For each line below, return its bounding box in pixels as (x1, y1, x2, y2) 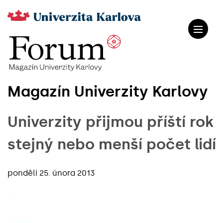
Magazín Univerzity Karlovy (7, 83, 208, 101)
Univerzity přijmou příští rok (7, 112, 214, 131)
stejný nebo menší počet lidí (7, 135, 216, 153)
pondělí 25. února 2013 (7, 168, 95, 178)
